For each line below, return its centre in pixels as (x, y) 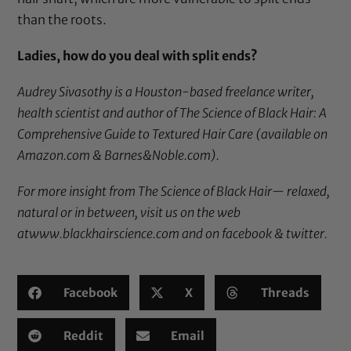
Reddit (83, 335)
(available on (291, 134)
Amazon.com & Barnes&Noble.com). (119, 156)
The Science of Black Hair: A (253, 113)
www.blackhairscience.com (105, 234)
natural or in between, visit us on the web (129, 213)
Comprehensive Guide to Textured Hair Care (136, 134)
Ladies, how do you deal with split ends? (138, 55)
